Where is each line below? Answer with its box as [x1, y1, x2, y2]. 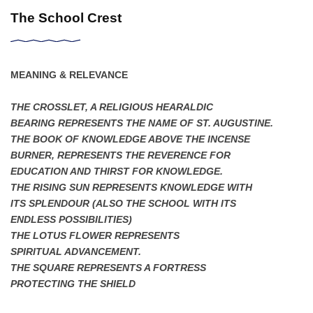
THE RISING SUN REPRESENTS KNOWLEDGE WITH [10, 182, 252, 194]
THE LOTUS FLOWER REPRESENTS [10, 230, 180, 242]
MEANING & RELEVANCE [10, 69, 128, 81]
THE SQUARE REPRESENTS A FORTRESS [10, 262, 206, 274]
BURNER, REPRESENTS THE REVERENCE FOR [10, 150, 231, 161]
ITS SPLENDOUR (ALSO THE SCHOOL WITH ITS [10, 198, 236, 210]
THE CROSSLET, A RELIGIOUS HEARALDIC [10, 101, 213, 113]
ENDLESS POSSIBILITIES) [10, 214, 132, 226]
